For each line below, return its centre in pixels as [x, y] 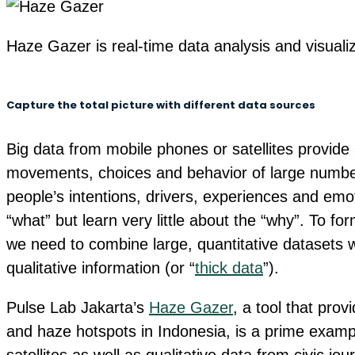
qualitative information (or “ [101, 268]
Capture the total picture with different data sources [161, 105]
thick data [229, 268]
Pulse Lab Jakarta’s [78, 308]
